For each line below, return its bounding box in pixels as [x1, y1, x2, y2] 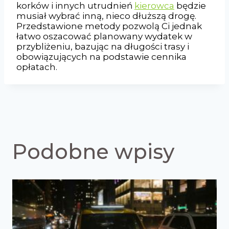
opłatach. [16, 61, 57, 72]
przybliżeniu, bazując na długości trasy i [16, 41, 189, 52]
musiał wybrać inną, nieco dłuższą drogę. [16, 10, 196, 21]
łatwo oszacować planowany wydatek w [16, 31, 192, 41]
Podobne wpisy [12, 139, 174, 164]
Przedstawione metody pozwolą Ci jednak [16, 20, 202, 31]
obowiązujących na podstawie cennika [16, 51, 187, 62]
